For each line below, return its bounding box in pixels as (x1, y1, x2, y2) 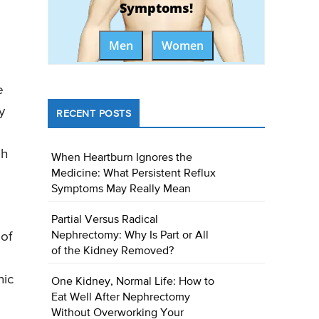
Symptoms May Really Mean (51, 184, 192, 196)
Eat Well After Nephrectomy (51, 292, 191, 304)
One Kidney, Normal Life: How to (51, 276, 215, 288)
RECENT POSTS (56, 109, 132, 120)
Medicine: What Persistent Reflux (51, 168, 216, 180)
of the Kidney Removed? (51, 246, 174, 258)
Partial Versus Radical (51, 214, 159, 226)
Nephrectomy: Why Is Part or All (51, 230, 209, 242)
